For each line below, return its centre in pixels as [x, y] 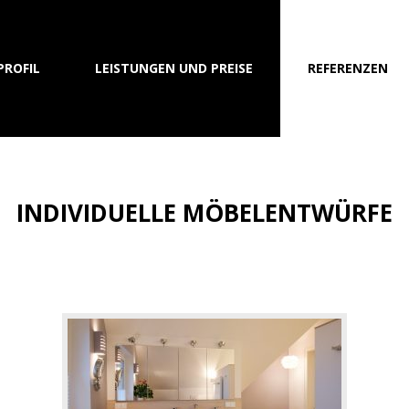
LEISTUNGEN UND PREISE [173, 68]
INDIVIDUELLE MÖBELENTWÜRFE [204, 213]
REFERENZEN [347, 68]
